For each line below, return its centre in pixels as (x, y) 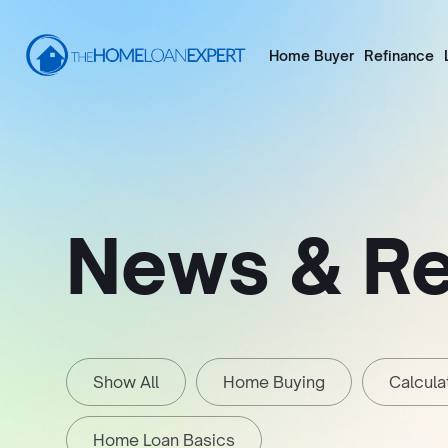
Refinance (399, 55)
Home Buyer (311, 55)
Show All (126, 382)
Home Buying (274, 382)
